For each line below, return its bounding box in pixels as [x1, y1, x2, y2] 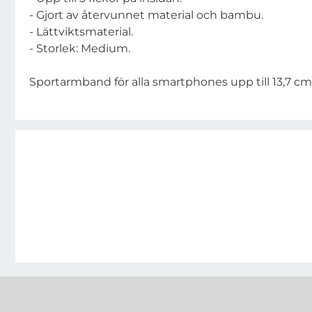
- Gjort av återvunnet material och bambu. [29, 8, 263, 22]
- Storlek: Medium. [29, 42, 130, 55]
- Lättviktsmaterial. [29, 25, 133, 38]
